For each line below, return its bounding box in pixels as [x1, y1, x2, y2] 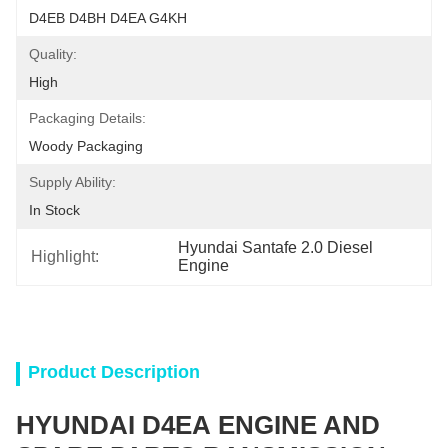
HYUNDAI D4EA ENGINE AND [16, 410, 380, 440]
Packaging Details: [29, 110, 146, 126]
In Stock [29, 202, 80, 218]
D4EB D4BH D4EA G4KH [29, 10, 187, 26]
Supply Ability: [29, 174, 116, 190]
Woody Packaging [29, 138, 143, 154]
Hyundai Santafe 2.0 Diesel [178, 239, 374, 256]
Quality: [29, 46, 77, 62]
